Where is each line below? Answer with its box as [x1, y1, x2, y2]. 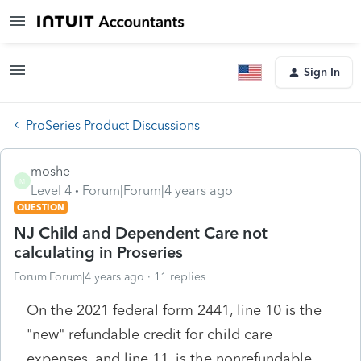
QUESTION [17, 201, 64, 213]
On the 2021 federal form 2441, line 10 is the [27, 301, 322, 319]
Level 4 [31, 182, 72, 198]
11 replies [154, 269, 205, 284]
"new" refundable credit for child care [27, 325, 272, 343]
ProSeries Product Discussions [26, 117, 200, 133]
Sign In [304, 65, 340, 79]
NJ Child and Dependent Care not [14, 222, 268, 243]
